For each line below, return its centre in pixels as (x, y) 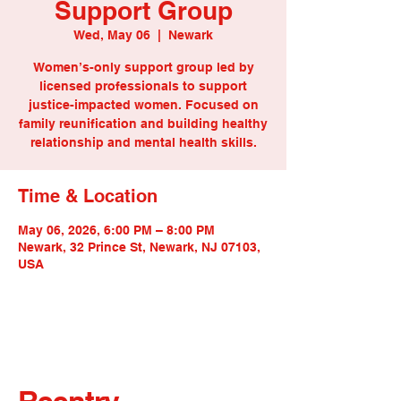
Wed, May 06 (112, 35)
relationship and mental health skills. (143, 142)
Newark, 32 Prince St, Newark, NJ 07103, (139, 247)
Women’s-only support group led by (143, 67)
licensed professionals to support (143, 86)
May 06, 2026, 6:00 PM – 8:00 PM (116, 230)
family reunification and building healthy (143, 124)
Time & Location (88, 196)
